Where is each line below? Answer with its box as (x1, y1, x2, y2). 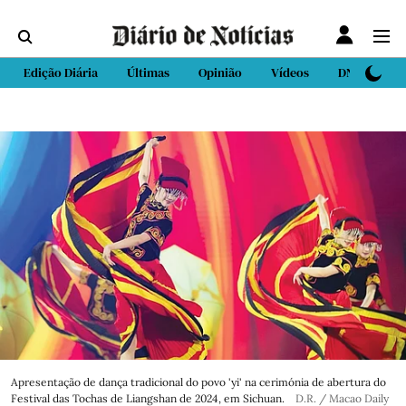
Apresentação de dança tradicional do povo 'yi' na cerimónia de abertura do (11, 375, 386, 389)
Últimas (127, 63, 169, 82)
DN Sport (338, 63, 388, 82)
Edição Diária (24, 63, 98, 82)
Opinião (198, 63, 242, 82)
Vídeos (271, 63, 309, 82)
